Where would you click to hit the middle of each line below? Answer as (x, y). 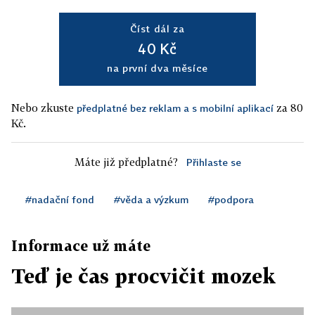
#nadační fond (60, 199)
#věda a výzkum (151, 199)
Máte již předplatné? (126, 162)
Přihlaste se (213, 162)
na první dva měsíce (157, 68)
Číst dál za (157, 28)
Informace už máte (81, 245)
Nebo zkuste (44, 108)
